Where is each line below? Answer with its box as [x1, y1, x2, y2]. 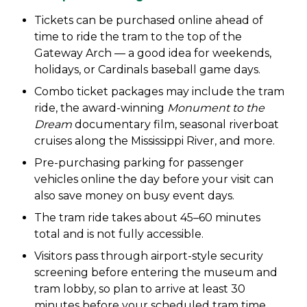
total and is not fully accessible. [34, 228, 204, 241]
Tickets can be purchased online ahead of [34, 14, 263, 27]
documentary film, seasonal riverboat [72, 118, 279, 131]
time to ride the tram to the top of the [34, 30, 242, 43]
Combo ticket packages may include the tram [34, 85, 284, 98]
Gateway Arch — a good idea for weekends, [34, 47, 271, 60]
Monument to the [167, 101, 265, 114]
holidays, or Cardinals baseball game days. [34, 63, 260, 76]
